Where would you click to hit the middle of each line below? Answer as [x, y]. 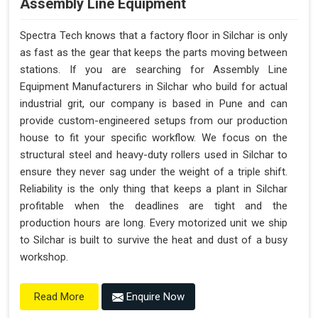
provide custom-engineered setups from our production [154, 121]
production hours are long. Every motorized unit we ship [154, 223]
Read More [59, 297]
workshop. [44, 257]
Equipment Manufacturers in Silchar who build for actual [154, 87]
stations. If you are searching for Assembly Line [154, 70]
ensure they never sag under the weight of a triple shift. [154, 172]
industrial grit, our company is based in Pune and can [154, 104]
